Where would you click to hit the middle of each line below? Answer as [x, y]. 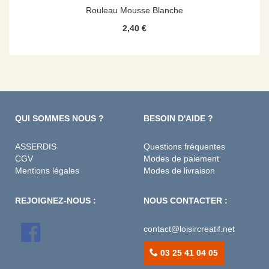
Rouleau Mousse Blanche [134, 10]
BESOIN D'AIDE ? [178, 118]
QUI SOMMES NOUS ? [59, 118]
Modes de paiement [181, 159]
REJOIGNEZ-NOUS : [56, 201]
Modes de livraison [179, 171]
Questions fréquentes [184, 147]
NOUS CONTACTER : [186, 201]
